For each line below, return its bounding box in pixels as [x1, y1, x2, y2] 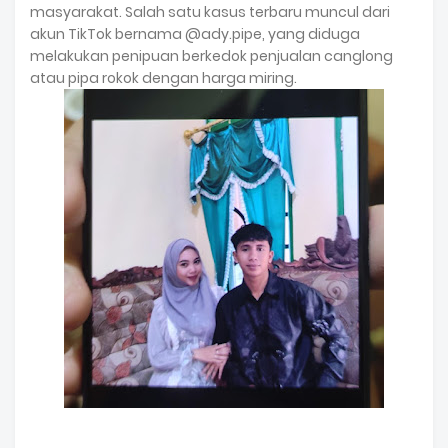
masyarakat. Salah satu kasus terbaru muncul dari [30, 2, 390, 22]
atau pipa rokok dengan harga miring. [30, 68, 297, 88]
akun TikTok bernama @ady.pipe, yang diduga [30, 24, 360, 44]
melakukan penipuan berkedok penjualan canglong [30, 46, 393, 66]
